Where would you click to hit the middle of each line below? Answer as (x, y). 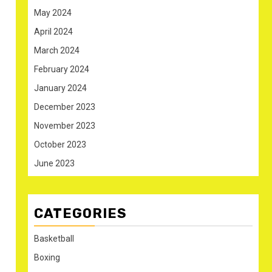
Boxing (47, 257)
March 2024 (57, 50)
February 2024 (62, 69)
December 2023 (65, 107)
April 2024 (53, 31)
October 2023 (60, 144)
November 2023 (65, 125)
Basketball (54, 238)
